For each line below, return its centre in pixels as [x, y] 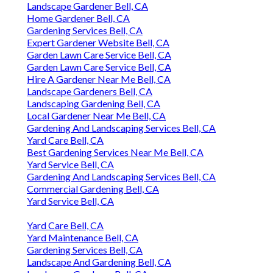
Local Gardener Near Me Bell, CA [96, 116]
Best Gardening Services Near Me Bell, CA [115, 152]
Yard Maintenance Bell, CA [83, 238]
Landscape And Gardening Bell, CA [99, 262]
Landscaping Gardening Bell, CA [94, 104]
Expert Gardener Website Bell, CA [98, 43]
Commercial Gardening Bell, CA [93, 189]
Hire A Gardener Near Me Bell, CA [99, 79]
